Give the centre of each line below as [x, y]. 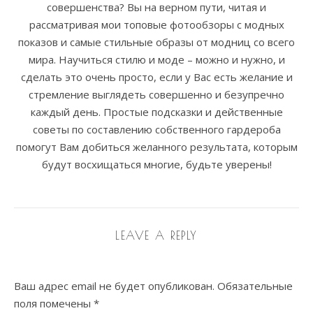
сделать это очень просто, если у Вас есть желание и [156, 77]
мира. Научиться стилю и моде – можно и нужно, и [156, 60]
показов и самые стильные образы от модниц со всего [156, 42]
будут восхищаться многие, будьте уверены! [156, 165]
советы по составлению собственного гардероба [156, 130]
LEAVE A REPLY [156, 236]
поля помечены [54, 304]
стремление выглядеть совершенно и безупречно [156, 95]
